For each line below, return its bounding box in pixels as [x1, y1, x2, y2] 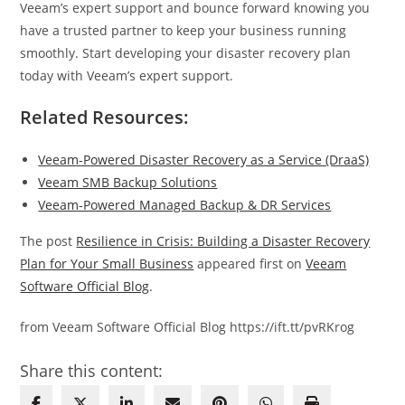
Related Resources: [20, 105, 190, 130]
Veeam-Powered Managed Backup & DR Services [38, 196, 332, 214]
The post [20, 232, 77, 250]
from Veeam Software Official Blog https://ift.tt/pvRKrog [20, 318, 355, 336]
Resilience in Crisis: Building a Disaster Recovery [76, 232, 371, 250]
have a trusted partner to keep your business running [20, 22, 347, 40]
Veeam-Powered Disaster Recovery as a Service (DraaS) [38, 151, 370, 169]
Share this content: [20, 360, 164, 382]
